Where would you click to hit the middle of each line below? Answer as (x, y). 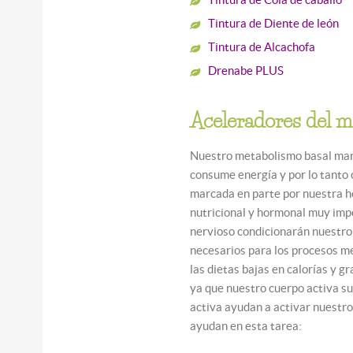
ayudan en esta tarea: (246, 325)
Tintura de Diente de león (274, 23)
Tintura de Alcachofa (262, 46)
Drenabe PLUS (246, 70)
